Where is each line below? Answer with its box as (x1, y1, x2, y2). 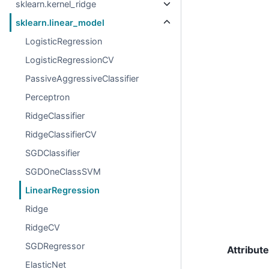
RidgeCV (25, 222, 61, 232)
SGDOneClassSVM (25, 166, 101, 177)
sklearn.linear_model (16, 17, 105, 28)
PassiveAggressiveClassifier (25, 73, 139, 83)
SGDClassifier (25, 148, 80, 158)
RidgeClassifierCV (25, 129, 97, 139)
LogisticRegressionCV (25, 55, 115, 65)
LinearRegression (25, 185, 100, 195)
